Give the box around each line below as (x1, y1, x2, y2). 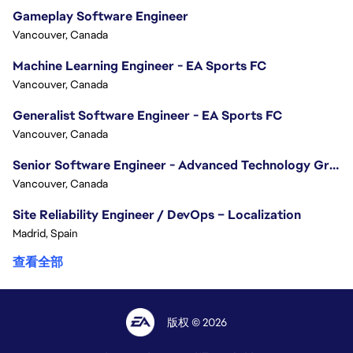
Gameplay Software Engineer (13, 8, 188, 25)
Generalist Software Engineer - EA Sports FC (13, 107, 282, 124)
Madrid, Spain (13, 226, 78, 241)
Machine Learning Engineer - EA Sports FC (13, 58, 266, 75)
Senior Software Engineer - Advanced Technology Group (329, 157, 339, 174)
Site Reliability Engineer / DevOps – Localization (13, 206, 301, 224)
